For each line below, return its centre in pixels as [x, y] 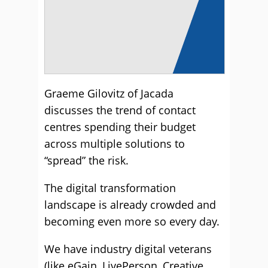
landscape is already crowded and [130, 205]
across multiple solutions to [115, 144]
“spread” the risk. [88, 160]
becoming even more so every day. [132, 221]
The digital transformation [110, 188]
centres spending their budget [120, 127]
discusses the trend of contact [120, 110]
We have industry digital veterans [128, 249]
